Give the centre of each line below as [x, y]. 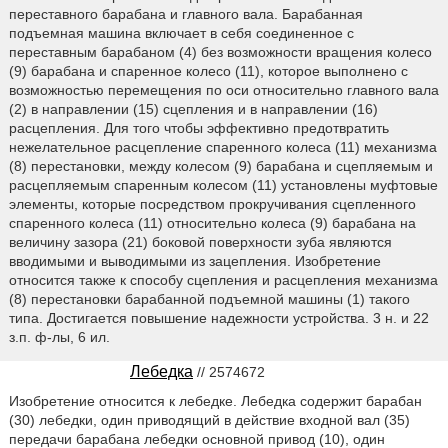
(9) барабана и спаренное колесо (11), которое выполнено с [208, 71]
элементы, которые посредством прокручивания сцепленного [212, 204]
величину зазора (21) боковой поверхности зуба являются [200, 242]
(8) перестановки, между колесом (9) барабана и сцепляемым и [220, 166]
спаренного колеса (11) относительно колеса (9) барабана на [212, 223]
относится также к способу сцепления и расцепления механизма [223, 280]
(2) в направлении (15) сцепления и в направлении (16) [193, 109]
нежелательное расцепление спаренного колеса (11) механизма [222, 147]
